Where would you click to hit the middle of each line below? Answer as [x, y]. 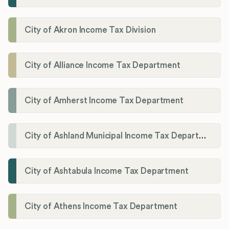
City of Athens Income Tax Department [101, 206]
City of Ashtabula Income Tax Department [107, 171]
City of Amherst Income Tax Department [104, 100]
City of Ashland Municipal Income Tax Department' [202, 135]
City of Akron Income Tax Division [90, 30]
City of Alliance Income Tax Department [102, 65]
